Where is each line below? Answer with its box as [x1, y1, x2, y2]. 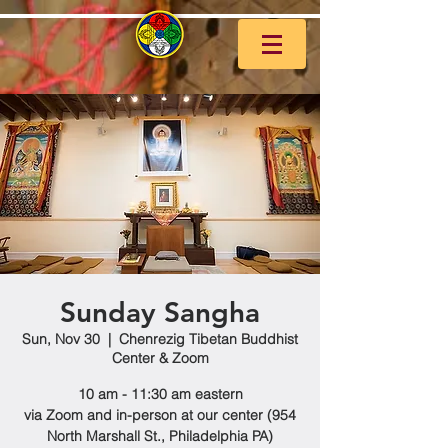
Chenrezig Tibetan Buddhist [119, 330, 298, 348]
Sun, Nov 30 [22, 330, 100, 348]
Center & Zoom [111, 349, 209, 367]
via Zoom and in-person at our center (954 [24, 406, 296, 424]
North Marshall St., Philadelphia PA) [47, 427, 273, 445]
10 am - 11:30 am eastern [77, 385, 243, 403]
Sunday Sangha [60, 295, 260, 329]
